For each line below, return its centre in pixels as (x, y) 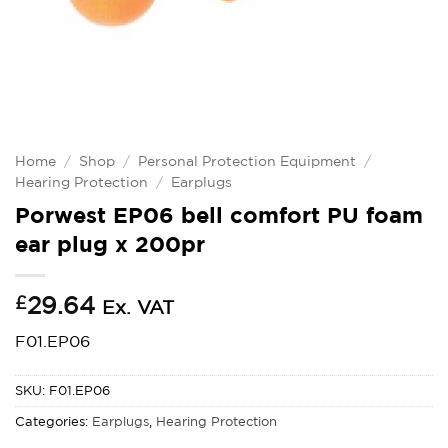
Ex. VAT (138, 306)
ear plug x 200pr (110, 243)
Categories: (53, 421)
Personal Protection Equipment (247, 161)
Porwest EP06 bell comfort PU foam (219, 214)
